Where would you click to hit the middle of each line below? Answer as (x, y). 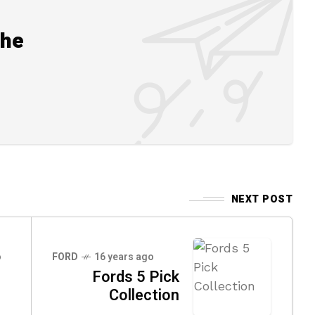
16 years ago (124, 257)
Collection (144, 295)
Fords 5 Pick (136, 277)
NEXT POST (262, 199)
